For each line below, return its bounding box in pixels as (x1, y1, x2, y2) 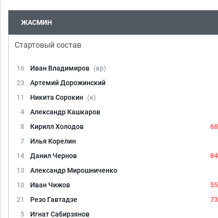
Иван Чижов (30, 181, 70, 189)
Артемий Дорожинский (30, 79, 106, 87)
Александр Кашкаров (30, 108, 100, 116)
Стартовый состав (15, 40, 81, 50)
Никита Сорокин (30, 93, 85, 101)
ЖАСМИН (21, 18, 52, 26)
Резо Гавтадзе (30, 196, 77, 203)
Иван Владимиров (30, 64, 91, 72)
